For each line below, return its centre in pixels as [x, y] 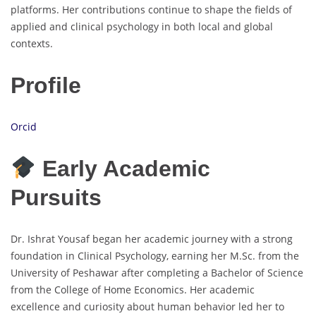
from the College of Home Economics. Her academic [133, 290]
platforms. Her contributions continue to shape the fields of [151, 10]
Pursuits [56, 197]
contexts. [32, 44]
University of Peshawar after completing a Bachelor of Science [157, 273]
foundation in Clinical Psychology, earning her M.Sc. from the [155, 256]
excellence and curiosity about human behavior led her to [147, 307]
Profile [46, 85]
